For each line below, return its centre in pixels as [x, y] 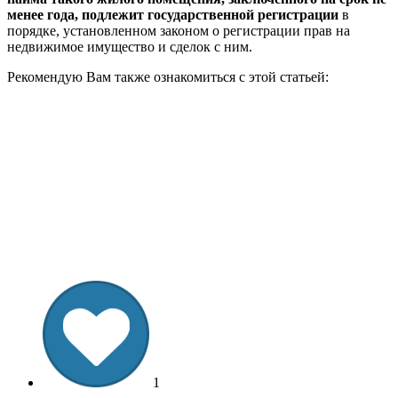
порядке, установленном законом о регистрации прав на [179, 30]
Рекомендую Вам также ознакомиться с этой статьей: [168, 76]
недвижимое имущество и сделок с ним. [130, 46]
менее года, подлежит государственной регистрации [173, 14]
